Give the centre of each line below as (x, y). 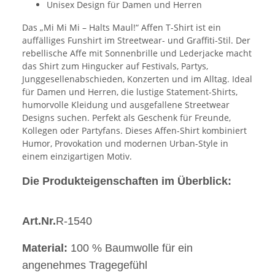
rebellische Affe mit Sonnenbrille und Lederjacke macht (137, 53)
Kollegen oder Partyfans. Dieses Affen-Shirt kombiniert (134, 130)
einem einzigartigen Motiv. (77, 156)
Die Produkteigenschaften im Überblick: (127, 181)
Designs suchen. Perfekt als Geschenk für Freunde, (126, 117)
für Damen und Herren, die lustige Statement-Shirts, (130, 91)
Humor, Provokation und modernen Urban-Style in (125, 143)
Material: (46, 248)
